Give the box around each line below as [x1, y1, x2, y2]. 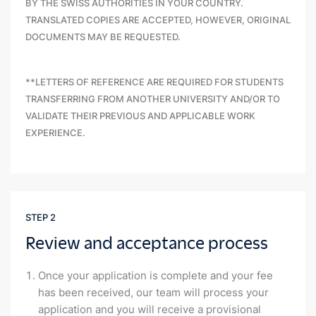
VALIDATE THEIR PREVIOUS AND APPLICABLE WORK [25, 110, 255, 122]
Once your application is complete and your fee [38, 269, 273, 283]
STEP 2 [25, 212, 56, 224]
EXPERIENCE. [25, 127, 85, 139]
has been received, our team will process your [38, 286, 269, 300]
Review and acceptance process [25, 233, 268, 253]
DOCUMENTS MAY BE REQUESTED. [25, 31, 181, 43]
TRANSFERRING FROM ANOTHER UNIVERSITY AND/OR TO [25, 93, 280, 105]
